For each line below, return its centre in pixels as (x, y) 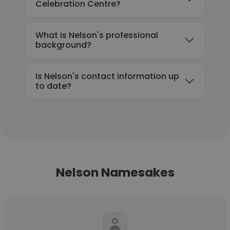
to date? (53, 86)
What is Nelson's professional (97, 35)
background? (63, 45)
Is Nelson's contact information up (107, 76)
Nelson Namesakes (115, 172)
